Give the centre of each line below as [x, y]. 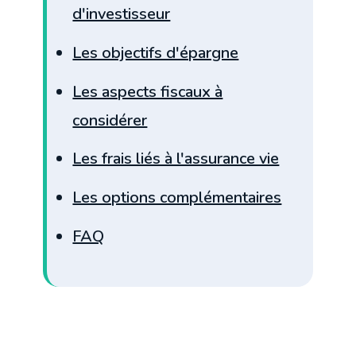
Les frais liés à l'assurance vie [176, 159]
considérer [110, 120]
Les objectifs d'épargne [156, 52]
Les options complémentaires [177, 198]
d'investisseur [122, 14]
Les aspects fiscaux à [148, 91]
